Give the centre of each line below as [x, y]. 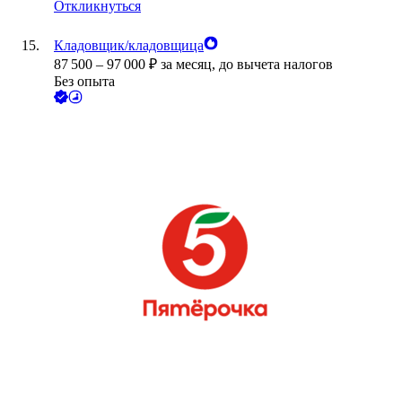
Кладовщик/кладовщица [129, 46]
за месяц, [190, 65]
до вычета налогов [276, 65]
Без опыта [84, 82]
